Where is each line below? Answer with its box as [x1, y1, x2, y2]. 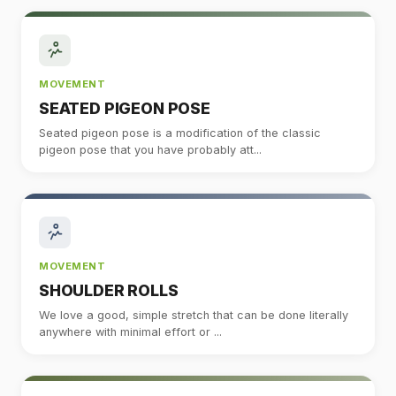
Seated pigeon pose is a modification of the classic [39, 126, 321, 140]
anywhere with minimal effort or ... [39, 324, 222, 339]
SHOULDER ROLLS [39, 280, 179, 300]
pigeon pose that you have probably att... [39, 142, 262, 156]
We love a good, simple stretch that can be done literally [39, 308, 348, 322]
